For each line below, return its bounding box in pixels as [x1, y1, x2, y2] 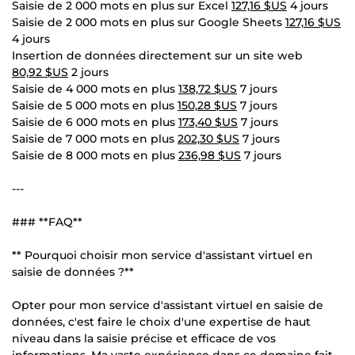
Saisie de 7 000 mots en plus [12, 131, 177, 146]
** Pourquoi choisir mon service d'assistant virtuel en [12, 247, 313, 262]
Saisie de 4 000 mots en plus [12, 81, 178, 96]
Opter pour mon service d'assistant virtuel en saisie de [12, 297, 323, 312]
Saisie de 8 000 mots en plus [12, 147, 178, 162]
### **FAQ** [12, 214, 82, 229]
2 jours [68, 64, 109, 79]
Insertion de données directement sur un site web [12, 48, 303, 63]
